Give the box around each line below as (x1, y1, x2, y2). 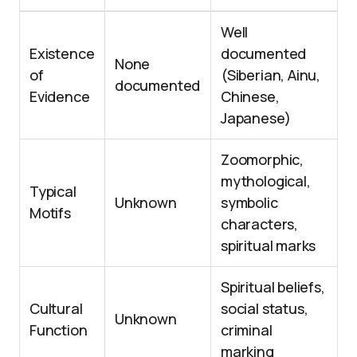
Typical (29, 182, 76, 202)
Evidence (29, 87, 90, 107)
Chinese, (221, 87, 280, 107)
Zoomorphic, (221, 150, 304, 170)
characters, (221, 214, 299, 234)
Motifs (29, 203, 71, 223)
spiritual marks (221, 236, 316, 256)
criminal (221, 320, 273, 340)
